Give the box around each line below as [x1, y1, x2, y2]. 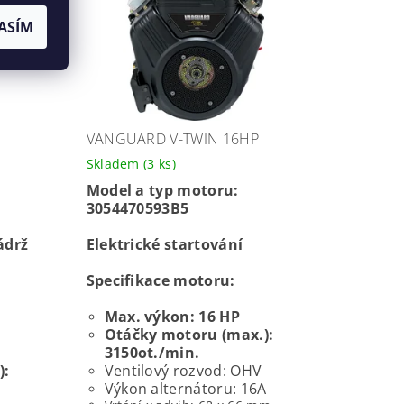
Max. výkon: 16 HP [104, 306, 240, 326]
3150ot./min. [104, 342, 200, 363]
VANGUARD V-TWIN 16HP [86, 128, 259, 149]
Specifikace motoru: [86, 270, 235, 290]
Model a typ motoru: [86, 179, 239, 200]
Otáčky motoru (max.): [104, 324, 274, 344]
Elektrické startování [86, 234, 243, 254]
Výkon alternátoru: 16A [104, 378, 267, 399]
